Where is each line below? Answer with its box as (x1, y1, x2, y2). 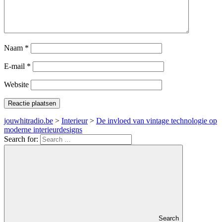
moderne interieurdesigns (4, 125, 82, 134)
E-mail (4, 62, 27, 71)
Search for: (4, 135, 38, 144)
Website (4, 80, 29, 89)
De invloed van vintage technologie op (96, 116, 217, 125)
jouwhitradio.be (4, 116, 53, 125)
